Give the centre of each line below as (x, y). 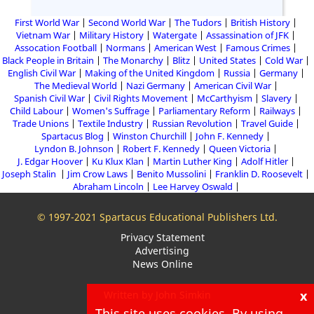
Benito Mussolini (171, 174)
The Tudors (198, 22)
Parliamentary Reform (204, 111)
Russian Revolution (192, 123)
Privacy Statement (162, 237)
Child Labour (36, 111)
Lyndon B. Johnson (74, 149)
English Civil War (41, 73)
